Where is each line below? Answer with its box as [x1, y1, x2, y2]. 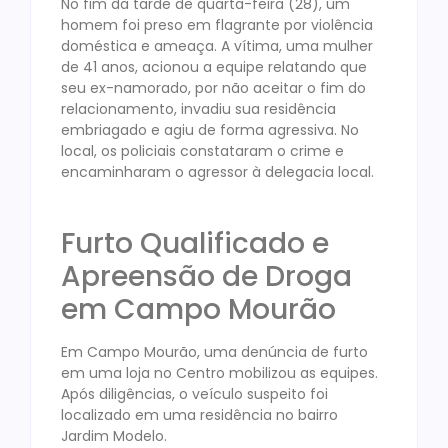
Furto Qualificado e [61, 223, 329, 263]
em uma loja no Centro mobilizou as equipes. [61, 362, 378, 383]
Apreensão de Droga [61, 256, 352, 296]
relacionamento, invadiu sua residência [61, 99, 336, 120]
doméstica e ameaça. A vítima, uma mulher [61, 36, 373, 57]
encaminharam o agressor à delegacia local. [61, 162, 374, 183]
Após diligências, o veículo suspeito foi [61, 383, 328, 404]
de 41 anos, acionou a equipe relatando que [61, 57, 367, 78]
